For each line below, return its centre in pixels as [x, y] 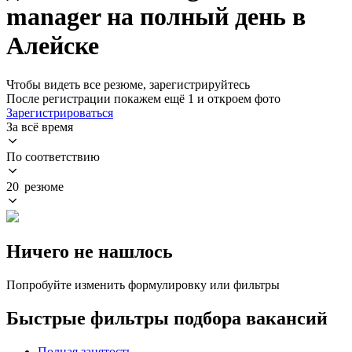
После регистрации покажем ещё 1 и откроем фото [143, 98]
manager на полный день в [156, 17]
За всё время [40, 126]
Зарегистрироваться [60, 112]
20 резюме [35, 186]
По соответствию [53, 156]
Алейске [53, 46]
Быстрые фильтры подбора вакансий [167, 318]
